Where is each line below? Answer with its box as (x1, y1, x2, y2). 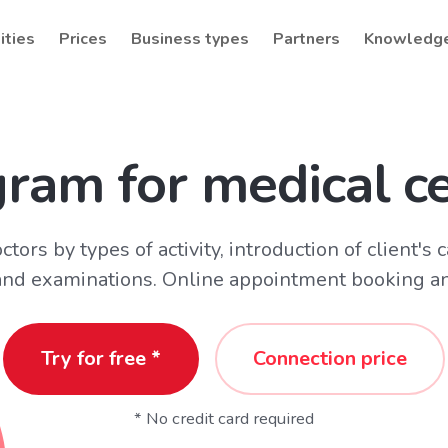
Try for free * (41, 345, 161, 372)
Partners (273, 28, 340, 50)
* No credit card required (134, 407, 314, 430)
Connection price (253, 345, 407, 372)
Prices (59, 28, 107, 50)
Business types (131, 28, 249, 50)
